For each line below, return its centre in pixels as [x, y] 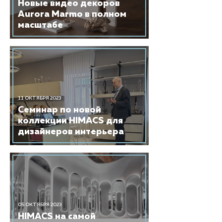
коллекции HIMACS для [70, 121]
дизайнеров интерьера [71, 132]
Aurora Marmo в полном [72, 14]
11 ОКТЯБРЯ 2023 [39, 98]
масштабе [40, 25]
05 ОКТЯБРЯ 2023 [40, 205]
